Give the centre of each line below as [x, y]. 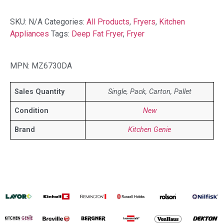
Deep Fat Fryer [97, 33]
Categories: [65, 21]
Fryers [144, 21]
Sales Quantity [39, 91]
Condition [31, 110]
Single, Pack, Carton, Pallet [149, 91]
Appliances [29, 33]
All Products [108, 21]
